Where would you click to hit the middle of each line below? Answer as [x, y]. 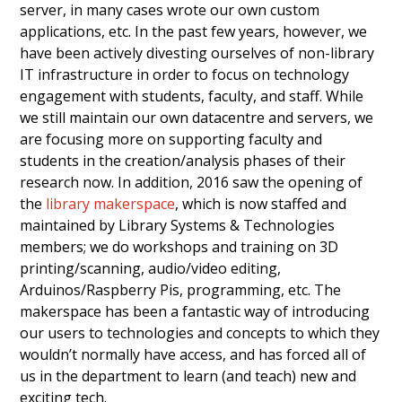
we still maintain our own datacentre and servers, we [197, 118]
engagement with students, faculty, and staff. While [192, 96]
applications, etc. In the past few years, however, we [194, 32]
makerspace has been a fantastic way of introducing [195, 312]
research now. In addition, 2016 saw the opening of [192, 183]
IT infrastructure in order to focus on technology [185, 75]
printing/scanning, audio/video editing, [151, 269]
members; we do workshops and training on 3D [179, 247]
